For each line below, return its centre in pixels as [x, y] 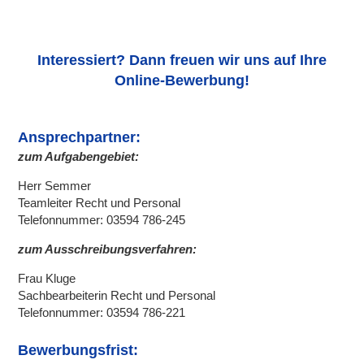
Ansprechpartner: [80, 138]
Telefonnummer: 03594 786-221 [102, 313]
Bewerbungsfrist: [78, 351]
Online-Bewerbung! [182, 81]
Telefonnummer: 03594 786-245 [102, 220]
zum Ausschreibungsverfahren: [108, 249]
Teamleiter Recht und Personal [100, 203]
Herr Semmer [55, 186]
